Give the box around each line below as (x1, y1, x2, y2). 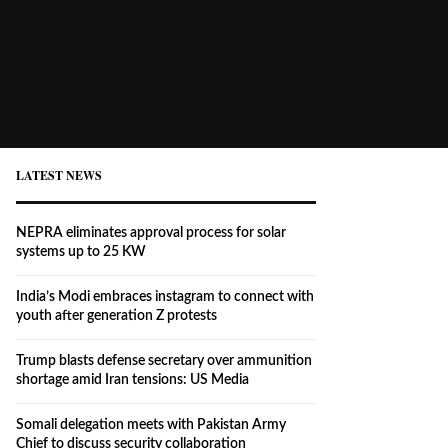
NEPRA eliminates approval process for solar (16, 225, 286, 240)
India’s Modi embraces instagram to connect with (16, 289, 314, 304)
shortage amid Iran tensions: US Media (16, 372, 249, 387)
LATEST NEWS (16, 166, 102, 184)
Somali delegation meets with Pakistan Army (16, 417, 286, 432)
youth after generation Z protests (16, 308, 217, 323)
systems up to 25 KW (16, 244, 146, 259)
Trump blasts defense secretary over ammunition (16, 353, 312, 368)
